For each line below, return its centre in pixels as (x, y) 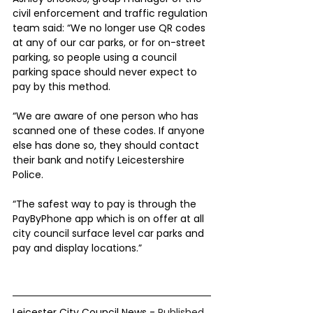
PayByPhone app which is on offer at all (110, 218)
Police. (28, 174)
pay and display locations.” (77, 248)
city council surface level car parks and (110, 233)
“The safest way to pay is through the (106, 204)
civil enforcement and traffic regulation (111, 13)
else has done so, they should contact (107, 145)
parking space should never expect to (106, 72)
